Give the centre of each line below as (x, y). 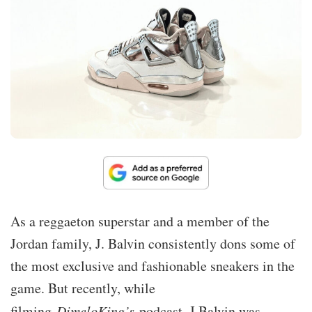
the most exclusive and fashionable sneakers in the (153, 265)
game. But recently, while (83, 288)
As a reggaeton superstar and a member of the (140, 221)
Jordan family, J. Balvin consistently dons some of (153, 243)
